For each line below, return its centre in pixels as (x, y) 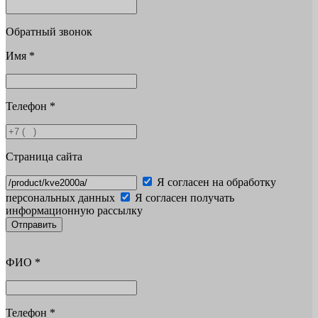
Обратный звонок (49, 31)
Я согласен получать (185, 197)
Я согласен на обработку (216, 182)
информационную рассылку (74, 210)
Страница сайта (44, 156)
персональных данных (60, 197)
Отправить (34, 224)
